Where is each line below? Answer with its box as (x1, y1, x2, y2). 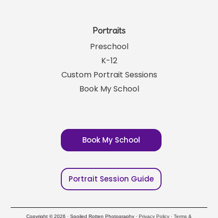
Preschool (90, 41, 128, 53)
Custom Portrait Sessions (61, 69, 157, 81)
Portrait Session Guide (68, 174, 154, 184)
